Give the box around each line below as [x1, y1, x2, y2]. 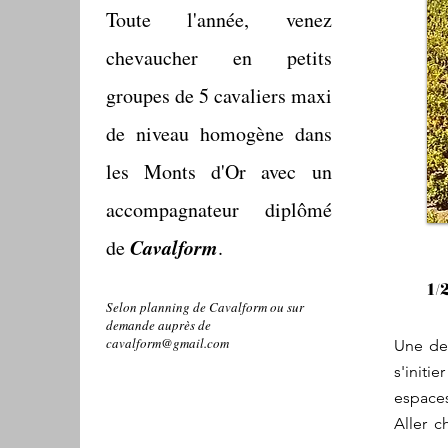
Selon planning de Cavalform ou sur [105, 298, 304, 316]
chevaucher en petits [105, 44, 332, 71]
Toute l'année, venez [105, 6, 332, 33]
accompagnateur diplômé [105, 196, 332, 223]
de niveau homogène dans [105, 120, 332, 147]
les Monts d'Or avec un [105, 158, 332, 185]
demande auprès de [105, 316, 211, 334]
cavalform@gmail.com [105, 334, 229, 352]
